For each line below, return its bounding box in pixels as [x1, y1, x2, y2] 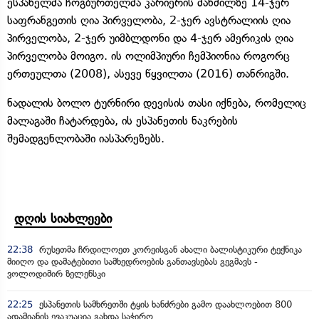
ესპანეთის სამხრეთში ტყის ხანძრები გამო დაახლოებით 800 [36, 298, 292, 310]
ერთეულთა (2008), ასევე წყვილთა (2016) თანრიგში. [7, 66, 289, 80]
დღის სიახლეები [14, 210, 112, 226]
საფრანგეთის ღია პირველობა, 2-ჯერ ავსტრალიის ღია [7, 13, 291, 27]
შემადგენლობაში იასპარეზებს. [7, 131, 164, 145]
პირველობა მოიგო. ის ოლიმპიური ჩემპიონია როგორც [7, 48, 290, 63]
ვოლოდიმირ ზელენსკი [7, 268, 105, 279]
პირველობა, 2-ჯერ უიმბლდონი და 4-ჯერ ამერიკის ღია [7, 31, 293, 45]
